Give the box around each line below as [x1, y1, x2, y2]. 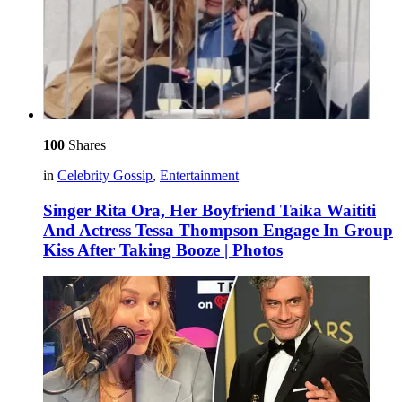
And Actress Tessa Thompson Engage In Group [43, 220, 393, 240]
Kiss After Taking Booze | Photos [43, 240, 283, 259]
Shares [65, 136, 106, 153]
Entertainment [160, 167, 239, 183]
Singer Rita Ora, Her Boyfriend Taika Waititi [43, 200, 376, 220]
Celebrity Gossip [57, 167, 153, 183]
